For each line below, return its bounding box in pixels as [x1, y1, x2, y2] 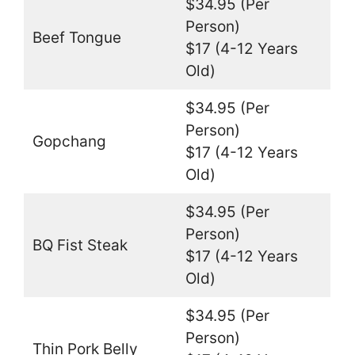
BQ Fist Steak [32, 235, 128, 254]
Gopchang [32, 132, 106, 151]
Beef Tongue [32, 28, 121, 47]
